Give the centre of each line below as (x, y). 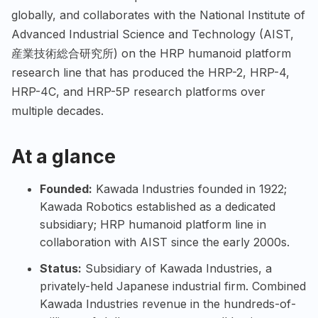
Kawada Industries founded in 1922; (190, 189)
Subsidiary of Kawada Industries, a (177, 269)
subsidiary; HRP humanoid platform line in (153, 225)
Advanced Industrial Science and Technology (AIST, (153, 34)
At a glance (64, 157)
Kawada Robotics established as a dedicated (158, 207)
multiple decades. (57, 111)
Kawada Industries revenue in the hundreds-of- (168, 304)
